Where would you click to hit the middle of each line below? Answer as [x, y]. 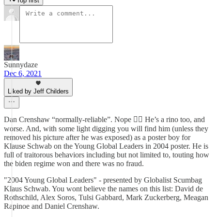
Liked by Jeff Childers [38, 91]
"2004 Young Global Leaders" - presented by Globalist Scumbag [103, 180]
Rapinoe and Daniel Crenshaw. [52, 206]
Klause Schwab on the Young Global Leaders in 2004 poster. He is [106, 146]
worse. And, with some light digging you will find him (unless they [106, 129]
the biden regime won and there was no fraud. [74, 163]
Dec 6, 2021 [23, 73]
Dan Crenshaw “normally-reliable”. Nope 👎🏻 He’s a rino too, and [104, 119]
